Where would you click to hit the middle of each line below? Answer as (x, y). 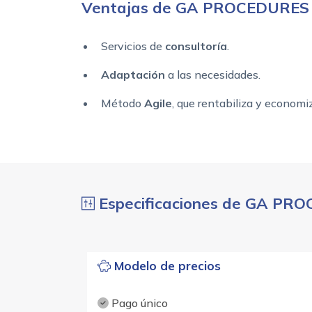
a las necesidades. (213, 75)
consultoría (196, 46)
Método (123, 103)
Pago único (138, 303)
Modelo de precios (165, 266)
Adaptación (133, 75)
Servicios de (133, 46)
